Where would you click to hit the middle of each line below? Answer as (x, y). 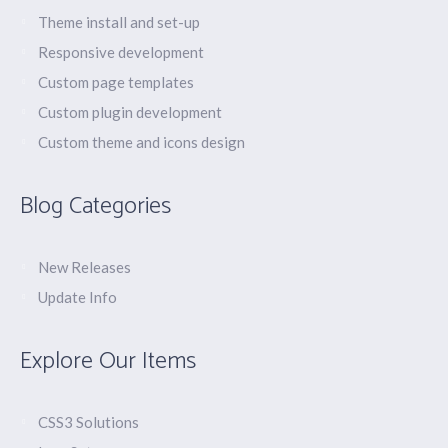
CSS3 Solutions (89, 422)
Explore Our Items (108, 362)
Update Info (78, 297)
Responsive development (121, 52)
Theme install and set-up (119, 22)
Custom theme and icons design (142, 142)
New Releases (85, 267)
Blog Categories (96, 207)
